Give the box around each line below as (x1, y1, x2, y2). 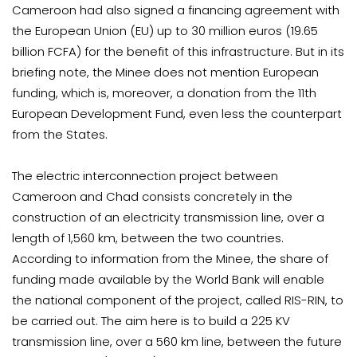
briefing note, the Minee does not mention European (12, 64, 319, 80)
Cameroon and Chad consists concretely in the (12, 188, 292, 205)
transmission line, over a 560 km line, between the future (12, 333, 342, 350)
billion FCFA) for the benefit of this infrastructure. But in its (12, 43, 344, 60)
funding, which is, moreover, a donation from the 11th (12, 84, 316, 101)
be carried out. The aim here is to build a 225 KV (12, 312, 290, 329)
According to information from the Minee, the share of (12, 250, 328, 267)
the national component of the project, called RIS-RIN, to (12, 292, 343, 308)
